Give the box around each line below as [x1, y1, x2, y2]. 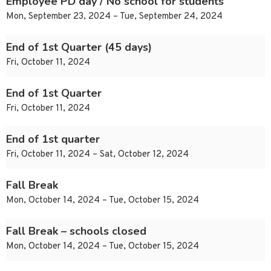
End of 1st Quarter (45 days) [6, 40, 152, 55]
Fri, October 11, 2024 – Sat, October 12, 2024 [6, 149, 189, 161]
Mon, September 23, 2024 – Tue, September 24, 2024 [6, 11, 223, 23]
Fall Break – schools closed [6, 224, 146, 239]
